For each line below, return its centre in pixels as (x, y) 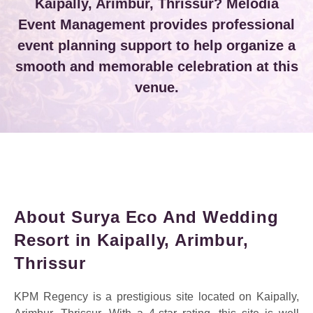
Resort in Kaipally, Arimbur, (131, 240)
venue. (156, 87)
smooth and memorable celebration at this (156, 66)
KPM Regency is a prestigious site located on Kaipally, (156, 296)
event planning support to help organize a (156, 45)
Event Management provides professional (156, 24)
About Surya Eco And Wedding (146, 217)
